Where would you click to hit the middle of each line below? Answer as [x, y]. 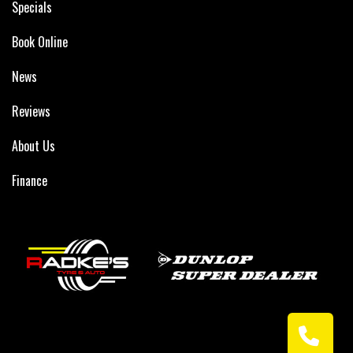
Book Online [40, 41]
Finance [30, 180]
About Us [33, 145]
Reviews [31, 111]
